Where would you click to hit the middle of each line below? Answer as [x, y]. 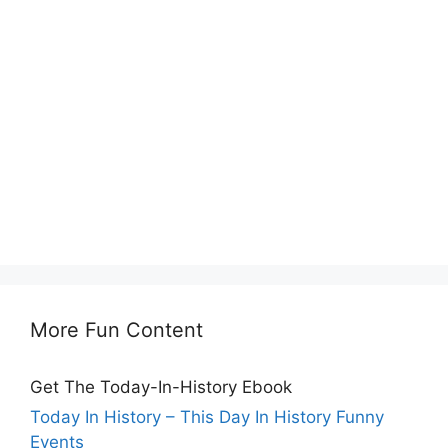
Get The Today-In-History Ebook [161, 386]
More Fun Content [116, 329]
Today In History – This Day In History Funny [207, 416]
